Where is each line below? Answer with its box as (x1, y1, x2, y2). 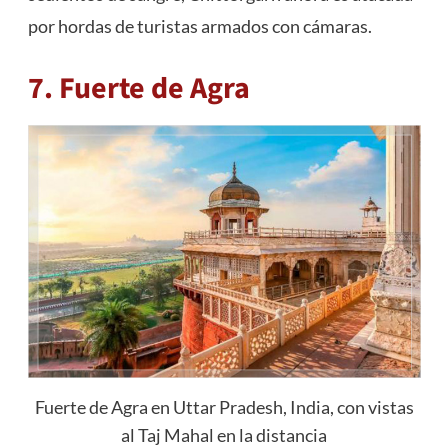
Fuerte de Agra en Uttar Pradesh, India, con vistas (34, 396, 414, 419)
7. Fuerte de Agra (27, 67, 250, 111)
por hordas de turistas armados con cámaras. (27, 15, 372, 38)
